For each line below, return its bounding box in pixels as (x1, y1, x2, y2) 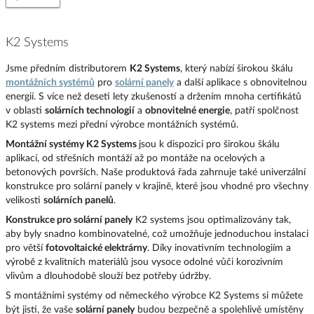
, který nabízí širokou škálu (180, 64, 293, 74)
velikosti (6, 196, 43, 206)
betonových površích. (6, 168, 101, 178)
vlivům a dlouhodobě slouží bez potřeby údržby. (6, 271, 211, 282)
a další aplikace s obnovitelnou (174, 78, 307, 88)
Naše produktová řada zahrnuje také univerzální (101, 168, 306, 178)
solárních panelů (43, 196, 114, 206)
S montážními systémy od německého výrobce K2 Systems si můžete (6, 291, 303, 301)
